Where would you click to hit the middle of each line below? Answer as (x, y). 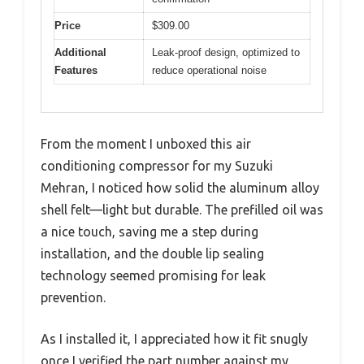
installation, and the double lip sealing (152, 254)
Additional (80, 52)
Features (76, 70)
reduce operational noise (209, 70)
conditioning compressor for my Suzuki (157, 166)
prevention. (73, 298)
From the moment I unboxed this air (146, 144)
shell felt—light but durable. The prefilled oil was (182, 210)
